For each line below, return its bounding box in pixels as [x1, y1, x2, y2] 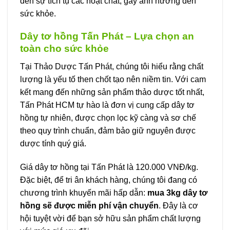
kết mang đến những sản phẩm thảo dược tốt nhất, [20, 88, 204, 97]
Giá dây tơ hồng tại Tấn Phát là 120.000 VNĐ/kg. [20, 162, 198, 171]
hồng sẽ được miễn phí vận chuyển [20, 201, 159, 210]
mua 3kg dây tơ [147, 188, 207, 197]
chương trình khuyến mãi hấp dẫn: [20, 188, 147, 197]
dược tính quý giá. [20, 139, 86, 148]
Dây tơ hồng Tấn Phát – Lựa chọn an [20, 31, 194, 42]
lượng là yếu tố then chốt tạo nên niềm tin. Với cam [20, 75, 206, 84]
